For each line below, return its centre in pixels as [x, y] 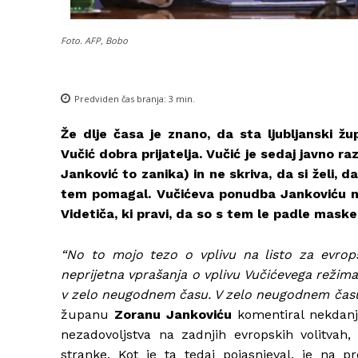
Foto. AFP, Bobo [94, 41]
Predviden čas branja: [121, 99]
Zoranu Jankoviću [171, 315]
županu [85, 315]
